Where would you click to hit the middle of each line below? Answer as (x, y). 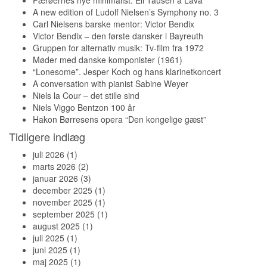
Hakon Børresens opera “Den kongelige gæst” (119, 119)
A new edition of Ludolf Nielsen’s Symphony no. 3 (126, 12)
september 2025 (64, 214)
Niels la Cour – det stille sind (86, 95)
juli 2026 (49, 154)
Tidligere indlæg (47, 136)
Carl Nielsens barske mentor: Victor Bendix (114, 24)
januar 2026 (55, 178)
